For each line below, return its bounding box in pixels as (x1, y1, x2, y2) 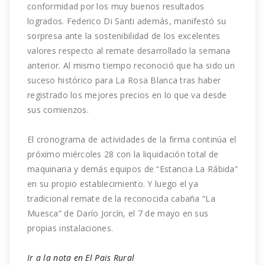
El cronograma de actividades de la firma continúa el (27, 134, 237, 146)
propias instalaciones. (27, 222, 114, 234)
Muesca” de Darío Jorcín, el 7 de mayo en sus (27, 208, 209, 219)
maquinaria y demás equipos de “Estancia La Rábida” (27, 163, 238, 175)
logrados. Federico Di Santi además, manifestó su (27, 15, 227, 27)
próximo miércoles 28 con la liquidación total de (27, 148, 219, 160)
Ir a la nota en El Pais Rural (27, 252, 135, 264)
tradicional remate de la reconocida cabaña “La (27, 193, 215, 205)
